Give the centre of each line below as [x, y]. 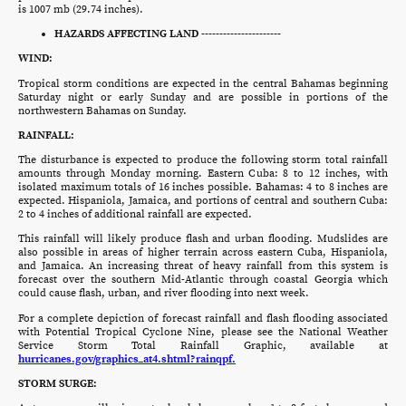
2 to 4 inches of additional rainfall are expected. [136, 215]
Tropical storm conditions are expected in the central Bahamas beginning [203, 83]
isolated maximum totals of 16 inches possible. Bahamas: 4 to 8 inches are [203, 188]
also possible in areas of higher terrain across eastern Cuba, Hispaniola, [203, 253]
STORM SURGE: [58, 383]
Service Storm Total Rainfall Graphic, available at [203, 345]
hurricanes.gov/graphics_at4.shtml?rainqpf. [127, 359]
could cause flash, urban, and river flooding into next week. [165, 294]
